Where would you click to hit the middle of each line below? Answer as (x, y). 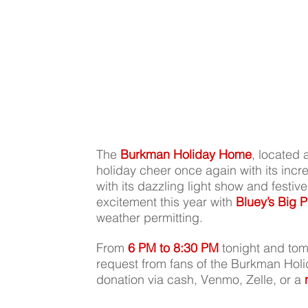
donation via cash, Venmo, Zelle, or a (201, 280)
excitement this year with (166, 202)
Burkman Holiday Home (186, 155)
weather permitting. (152, 218)
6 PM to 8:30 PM (174, 248)
